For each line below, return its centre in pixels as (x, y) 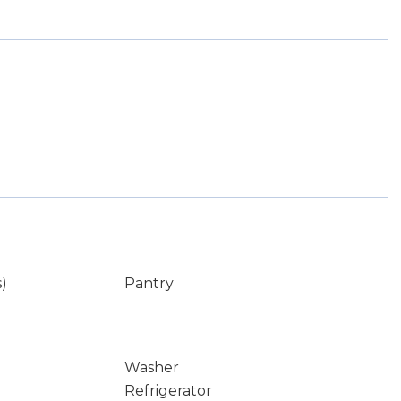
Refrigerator (168, 391)
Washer (151, 367)
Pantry (149, 283)
